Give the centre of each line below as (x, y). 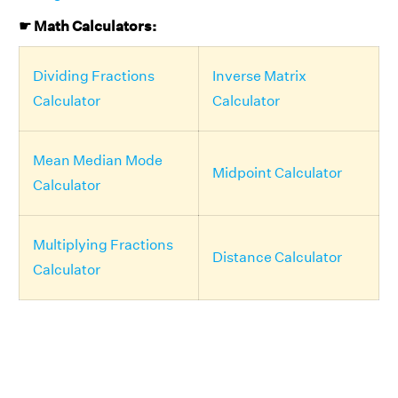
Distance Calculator (277, 258)
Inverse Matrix (259, 76)
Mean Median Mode (98, 161)
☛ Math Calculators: (88, 27)
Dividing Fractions (94, 76)
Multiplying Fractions (103, 245)
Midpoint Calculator (277, 173)
